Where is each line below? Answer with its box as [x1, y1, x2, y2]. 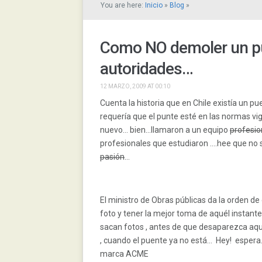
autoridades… [100, 59, 193, 78]
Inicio [145, 1, 163, 9]
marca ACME [100, 249, 149, 258]
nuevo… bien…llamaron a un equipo [100, 125, 230, 135]
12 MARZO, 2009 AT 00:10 [100, 83, 170, 89]
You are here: [101, 1, 145, 9]
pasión [100, 152, 125, 161]
